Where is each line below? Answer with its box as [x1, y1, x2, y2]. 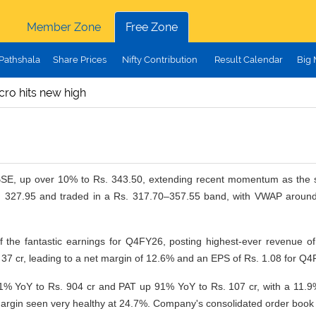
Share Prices [52, 54, 107, 65]
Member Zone [26, 20, 101, 34]
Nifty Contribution [121, 54, 197, 65]
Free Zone [125, 20, 178, 34]
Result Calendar [214, 54, 283, 65]
